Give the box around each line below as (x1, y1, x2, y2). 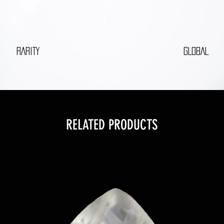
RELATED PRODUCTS (66, 116, 157, 133)
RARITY (16, 47, 39, 55)
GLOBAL (183, 47, 208, 55)
